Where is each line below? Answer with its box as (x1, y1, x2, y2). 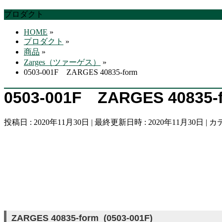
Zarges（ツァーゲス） (24, 58, 101, 67)
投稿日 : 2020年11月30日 (4, 118, 89, 127)
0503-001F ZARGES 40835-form (24, 68, 137, 77)
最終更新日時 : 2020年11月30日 (95, 118, 204, 127)
